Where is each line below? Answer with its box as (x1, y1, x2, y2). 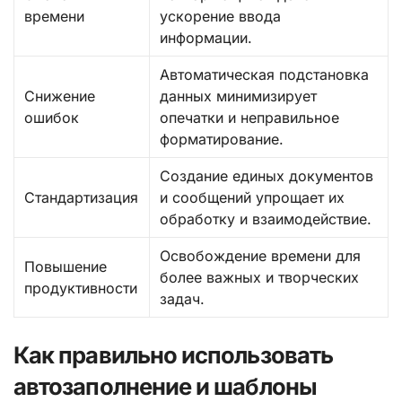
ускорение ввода (160, 6, 282, 25)
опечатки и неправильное (160, 108, 340, 127)
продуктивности (24, 278, 138, 297)
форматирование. (160, 129, 284, 148)
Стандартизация (24, 188, 139, 206)
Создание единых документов (160, 166, 374, 185)
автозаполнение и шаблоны (13, 371, 317, 400)
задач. (160, 289, 205, 308)
